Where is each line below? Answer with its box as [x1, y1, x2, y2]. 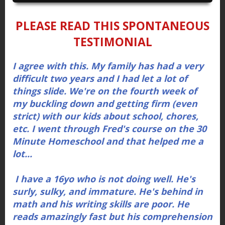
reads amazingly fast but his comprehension [13, 210, 212, 223]
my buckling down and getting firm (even [13, 97, 197, 110]
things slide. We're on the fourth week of [13, 85, 197, 97]
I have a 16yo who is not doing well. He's [13, 173, 195, 185]
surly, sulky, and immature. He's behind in [13, 185, 203, 198]
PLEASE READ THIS [16, 18, 123, 34]
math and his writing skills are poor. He [13, 198, 189, 210]
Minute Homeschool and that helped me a [13, 135, 203, 148]
